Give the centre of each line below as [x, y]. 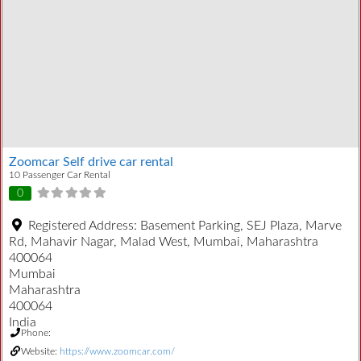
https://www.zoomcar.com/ [117, 351]
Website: [40, 351]
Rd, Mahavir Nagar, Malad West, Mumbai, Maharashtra [164, 241]
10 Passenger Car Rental [60, 175]
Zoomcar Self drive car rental [91, 162]
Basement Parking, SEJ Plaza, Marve [241, 225]
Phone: [36, 332]
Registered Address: [84, 225]
